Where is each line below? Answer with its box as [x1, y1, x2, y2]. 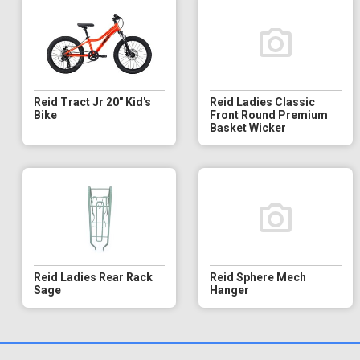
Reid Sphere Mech [210, 270, 307, 284]
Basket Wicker [210, 121, 287, 134]
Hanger [210, 283, 250, 297]
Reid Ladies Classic [210, 95, 316, 108]
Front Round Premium [210, 108, 329, 121]
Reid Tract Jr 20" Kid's [34, 95, 151, 108]
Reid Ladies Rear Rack [34, 270, 153, 284]
